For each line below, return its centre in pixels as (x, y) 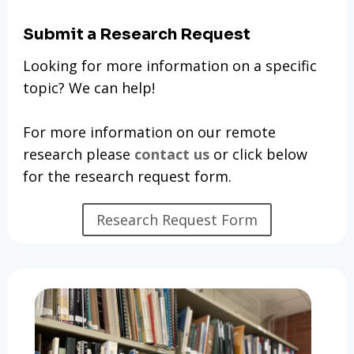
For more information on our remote (149, 132)
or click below (260, 154)
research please (78, 154)
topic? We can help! (88, 88)
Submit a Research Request (136, 35)
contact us (171, 154)
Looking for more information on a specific (169, 66)
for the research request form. (127, 177)
